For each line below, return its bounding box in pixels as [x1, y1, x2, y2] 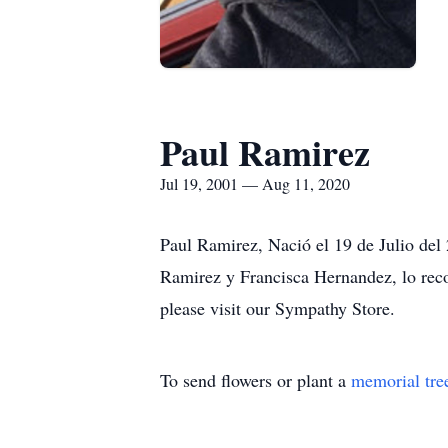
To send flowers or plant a [160, 368, 351, 392]
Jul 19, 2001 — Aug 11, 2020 [160, 173, 350, 194]
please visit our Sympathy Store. [160, 296, 395, 320]
